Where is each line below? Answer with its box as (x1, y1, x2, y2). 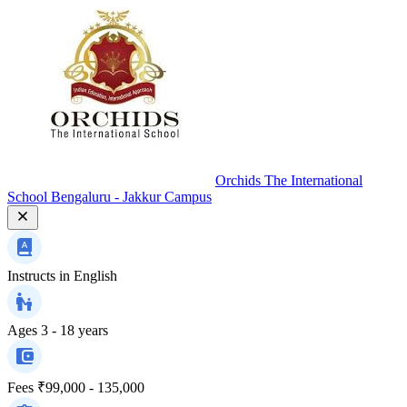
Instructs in (7, 267, 70, 283)
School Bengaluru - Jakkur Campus (7, 188, 212, 204)
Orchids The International (215, 172, 362, 188)
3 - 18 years (41, 322, 108, 338)
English (74, 267, 117, 283)
